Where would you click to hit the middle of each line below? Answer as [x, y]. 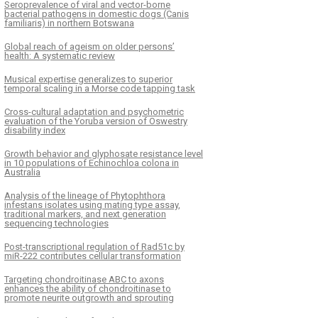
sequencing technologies [56, 223]
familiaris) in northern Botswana [69, 23]
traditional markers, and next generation [85, 214]
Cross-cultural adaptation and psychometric [94, 111]
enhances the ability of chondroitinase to [88, 288]
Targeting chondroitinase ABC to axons [84, 279]
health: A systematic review [60, 55]
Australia [22, 172]
